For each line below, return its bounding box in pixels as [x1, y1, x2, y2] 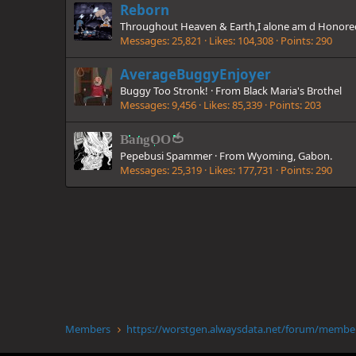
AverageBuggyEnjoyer [120, 64, 271, 83]
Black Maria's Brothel [243, 83, 342, 98]
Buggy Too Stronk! [120, 83, 208, 98]
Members [65, 322, 110, 336]
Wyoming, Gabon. [247, 149, 332, 164]
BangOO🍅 [120, 132, 184, 148]
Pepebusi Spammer [120, 149, 212, 164]
